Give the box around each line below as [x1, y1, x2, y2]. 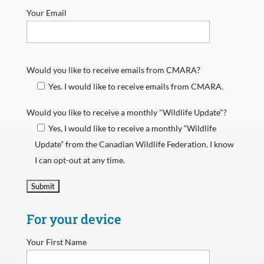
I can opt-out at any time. [35, 154, 126, 165]
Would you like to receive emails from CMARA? [26, 64, 200, 75]
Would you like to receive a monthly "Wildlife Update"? [26, 107, 227, 117]
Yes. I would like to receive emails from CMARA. [48, 81, 224, 91]
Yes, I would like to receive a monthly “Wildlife [48, 123, 217, 133]
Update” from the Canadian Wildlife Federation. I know [35, 138, 235, 149]
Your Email [26, 7, 67, 18]
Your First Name [26, 236, 87, 247]
